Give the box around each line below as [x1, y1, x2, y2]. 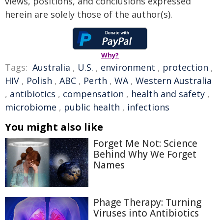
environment [101, 61, 155, 73]
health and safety [131, 88, 205, 100]
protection [163, 61, 208, 73]
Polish [27, 75, 52, 86]
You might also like [5, 120, 103, 134]
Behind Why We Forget [93, 148, 196, 161]
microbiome [5, 101, 56, 113]
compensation [63, 88, 124, 100]
